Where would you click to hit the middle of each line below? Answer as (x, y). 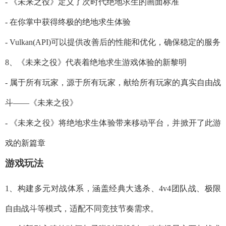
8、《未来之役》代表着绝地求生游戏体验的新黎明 (96, 62)
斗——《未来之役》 (41, 102)
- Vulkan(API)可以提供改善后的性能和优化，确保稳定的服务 (113, 42)
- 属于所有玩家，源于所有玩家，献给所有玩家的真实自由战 (113, 82)
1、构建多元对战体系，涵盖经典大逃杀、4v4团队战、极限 (113, 188)
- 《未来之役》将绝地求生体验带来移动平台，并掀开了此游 (113, 123)
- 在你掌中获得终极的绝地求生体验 (68, 22)
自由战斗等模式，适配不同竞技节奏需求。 (82, 208)
